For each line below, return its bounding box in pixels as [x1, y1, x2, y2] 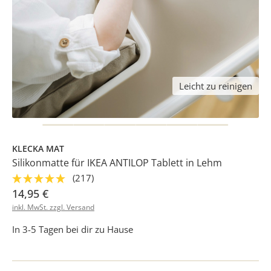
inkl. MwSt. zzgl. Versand [12, 201, 94, 212]
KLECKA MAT [12, 142, 64, 154]
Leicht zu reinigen [178, 79, 252, 92]
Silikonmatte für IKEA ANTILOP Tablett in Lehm [12, 155, 222, 169]
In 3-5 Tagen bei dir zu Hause [12, 223, 133, 235]
